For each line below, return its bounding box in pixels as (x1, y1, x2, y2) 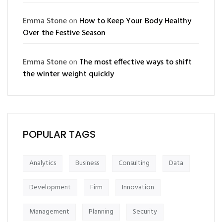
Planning (89, 206, 113, 218)
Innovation (122, 182, 154, 193)
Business (75, 158, 99, 169)
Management (29, 206, 69, 218)
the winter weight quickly (23, 68, 114, 81)
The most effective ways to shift (79, 56, 192, 69)
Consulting (118, 158, 150, 169)
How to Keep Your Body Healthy (79, 15, 191, 28)
